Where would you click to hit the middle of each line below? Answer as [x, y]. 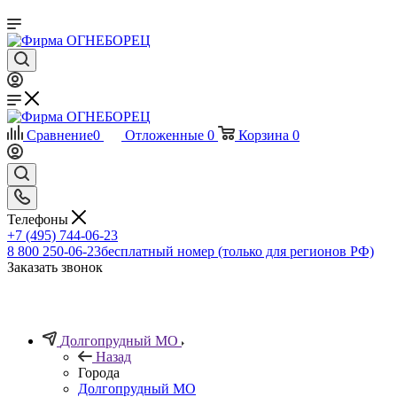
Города [99, 372]
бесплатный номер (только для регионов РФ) [237, 251]
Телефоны [39, 219]
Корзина [264, 135]
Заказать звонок [55, 267]
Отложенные [164, 135]
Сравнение [60, 135]
